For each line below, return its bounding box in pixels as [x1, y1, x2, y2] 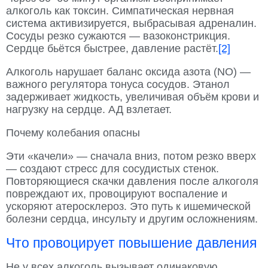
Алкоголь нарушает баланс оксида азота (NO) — [6, 66, 251, 78]
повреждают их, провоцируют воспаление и [6, 188, 227, 200]
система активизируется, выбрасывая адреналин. [6, 17, 257, 30]
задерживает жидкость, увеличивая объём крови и [6, 91, 259, 103]
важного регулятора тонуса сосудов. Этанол [6, 78, 230, 91]
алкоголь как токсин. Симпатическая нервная [6, 5, 234, 17]
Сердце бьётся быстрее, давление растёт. [6, 42, 218, 55]
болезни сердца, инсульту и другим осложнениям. [6, 213, 258, 226]
